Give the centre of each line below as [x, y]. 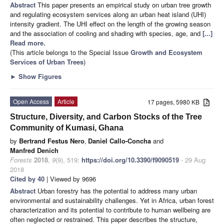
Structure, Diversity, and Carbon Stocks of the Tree [106, 116]
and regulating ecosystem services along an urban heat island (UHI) [108, 14]
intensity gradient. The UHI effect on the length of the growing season [110, 23]
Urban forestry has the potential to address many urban [117, 190]
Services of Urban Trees [47, 61]
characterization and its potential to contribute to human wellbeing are [110, 209]
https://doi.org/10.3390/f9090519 [130, 159]
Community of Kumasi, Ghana [67, 127]
